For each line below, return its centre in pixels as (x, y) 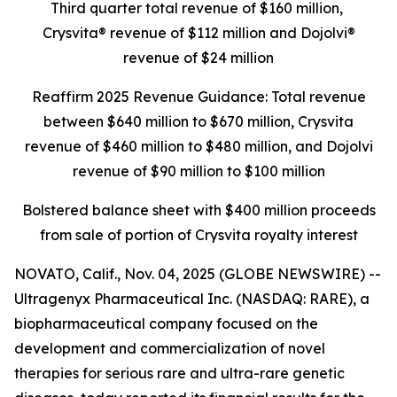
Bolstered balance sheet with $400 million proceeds (198, 210)
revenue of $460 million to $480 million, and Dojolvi (198, 146)
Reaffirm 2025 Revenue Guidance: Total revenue (198, 97)
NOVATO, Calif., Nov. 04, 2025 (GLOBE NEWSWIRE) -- (198, 274)
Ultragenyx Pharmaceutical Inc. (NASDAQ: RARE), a (192, 299)
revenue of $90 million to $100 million (198, 171)
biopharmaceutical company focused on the (166, 323)
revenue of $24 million (198, 58)
